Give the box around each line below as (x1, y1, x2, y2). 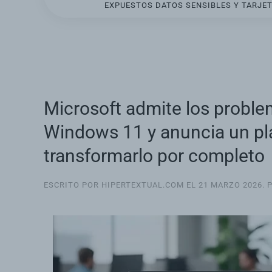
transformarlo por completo (44, 145, 265, 167)
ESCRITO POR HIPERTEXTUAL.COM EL (44, 180, 199, 190)
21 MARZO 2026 (199, 180, 262, 190)
